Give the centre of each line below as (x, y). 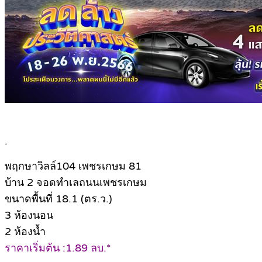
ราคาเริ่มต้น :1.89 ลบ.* (58, 248)
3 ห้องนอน (29, 216)
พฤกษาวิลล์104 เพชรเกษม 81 (73, 166)
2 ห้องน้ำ (25, 232)
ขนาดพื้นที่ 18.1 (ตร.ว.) (58, 199)
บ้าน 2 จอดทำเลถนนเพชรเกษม (76, 183)
